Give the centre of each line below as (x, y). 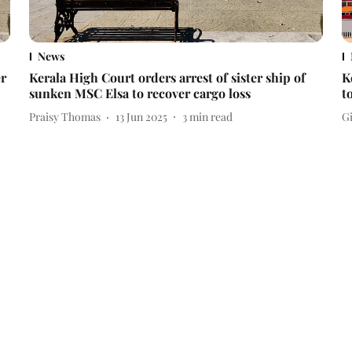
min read (211, 117)
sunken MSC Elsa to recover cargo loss (139, 93)
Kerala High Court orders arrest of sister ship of (167, 77)
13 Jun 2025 (141, 117)
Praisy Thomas (64, 117)
